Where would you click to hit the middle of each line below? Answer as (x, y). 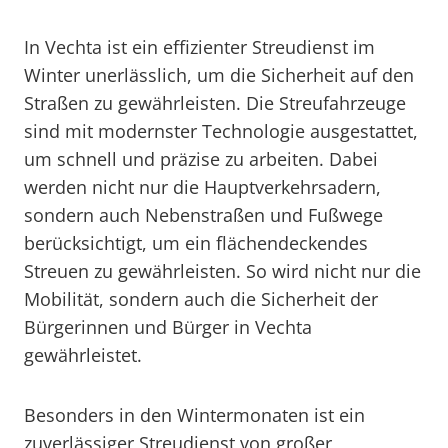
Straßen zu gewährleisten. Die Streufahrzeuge (215, 103)
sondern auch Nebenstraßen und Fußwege (203, 215)
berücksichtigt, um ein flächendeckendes (196, 243)
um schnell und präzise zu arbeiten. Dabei (201, 159)
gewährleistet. (83, 355)
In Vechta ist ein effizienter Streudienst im (199, 47)
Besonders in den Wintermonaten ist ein (194, 415)
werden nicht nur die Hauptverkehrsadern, (202, 187)
